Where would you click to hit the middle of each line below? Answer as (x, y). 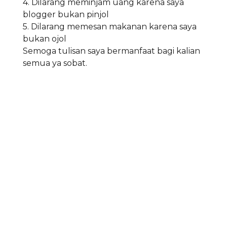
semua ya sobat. (55, 63)
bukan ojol (45, 39)
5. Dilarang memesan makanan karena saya (110, 27)
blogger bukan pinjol (66, 14)
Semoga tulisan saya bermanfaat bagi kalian (111, 51)
